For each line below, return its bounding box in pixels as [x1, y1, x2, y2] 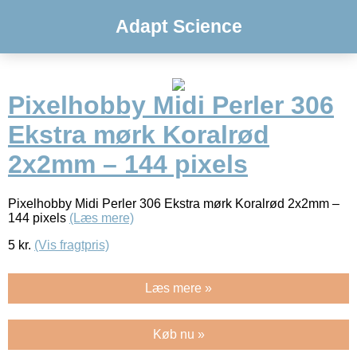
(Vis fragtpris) [34, 237, 109, 252]
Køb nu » [152, 327, 205, 341]
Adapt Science [115, 16, 242, 37]
